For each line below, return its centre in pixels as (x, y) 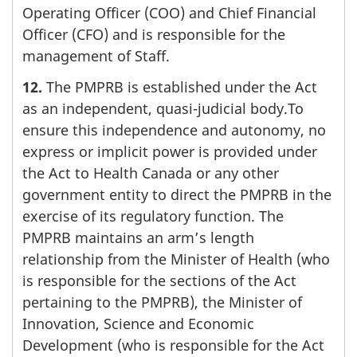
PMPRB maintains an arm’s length (138, 237)
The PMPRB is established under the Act (180, 86)
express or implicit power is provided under (170, 151)
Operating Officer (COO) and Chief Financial (169, 13)
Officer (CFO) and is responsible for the (154, 35)
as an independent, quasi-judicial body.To (163, 108)
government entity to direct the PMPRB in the (177, 194)
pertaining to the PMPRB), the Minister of (162, 302)
